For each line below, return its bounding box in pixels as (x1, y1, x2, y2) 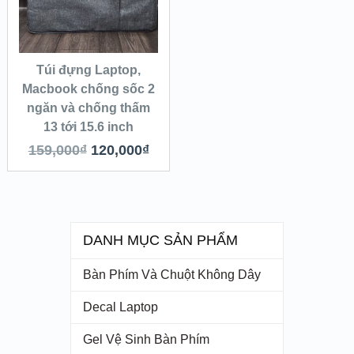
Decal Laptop (82, 300, 158, 314)
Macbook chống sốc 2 (22, 82, 156, 96)
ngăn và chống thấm (27, 101, 151, 115)
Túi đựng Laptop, (36, 63, 141, 77)
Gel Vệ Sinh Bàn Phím (82, 333, 209, 347)
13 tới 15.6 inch (43, 120, 134, 134)
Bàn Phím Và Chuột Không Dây (82, 268, 261, 282)
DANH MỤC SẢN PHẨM (82, 232, 238, 249)
